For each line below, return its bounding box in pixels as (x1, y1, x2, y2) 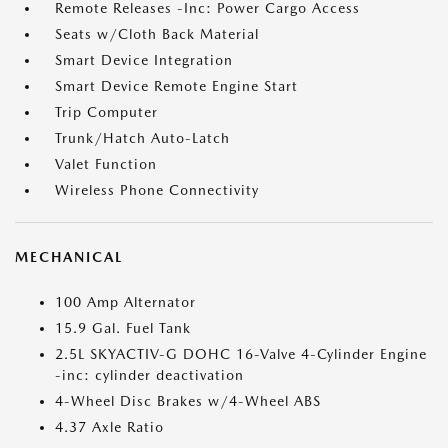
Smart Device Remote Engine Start (55, 78, 298, 94)
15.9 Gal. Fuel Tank (55, 320, 191, 336)
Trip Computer (55, 104, 158, 120)
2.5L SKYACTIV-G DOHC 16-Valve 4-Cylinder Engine (55, 346, 427, 362)
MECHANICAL (15, 249, 123, 265)
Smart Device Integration (55, 52, 233, 68)
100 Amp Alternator (55, 294, 196, 310)
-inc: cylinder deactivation (55, 367, 244, 383)
